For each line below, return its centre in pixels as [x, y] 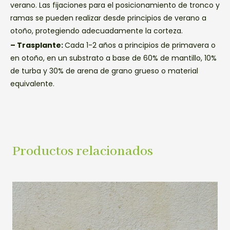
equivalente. [32, 83]
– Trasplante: [37, 45]
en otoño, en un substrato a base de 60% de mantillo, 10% [113, 58]
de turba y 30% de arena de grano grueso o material [104, 71]
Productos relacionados [83, 151]
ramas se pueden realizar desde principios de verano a [108, 18]
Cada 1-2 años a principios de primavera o [140, 45]
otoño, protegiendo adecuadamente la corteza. [97, 31]
